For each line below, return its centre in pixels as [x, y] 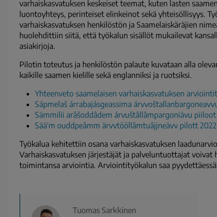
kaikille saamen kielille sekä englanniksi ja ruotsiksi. [106, 75]
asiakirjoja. [37, 46]
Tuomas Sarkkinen [104, 210]
